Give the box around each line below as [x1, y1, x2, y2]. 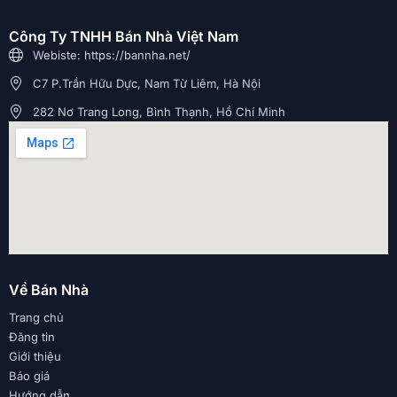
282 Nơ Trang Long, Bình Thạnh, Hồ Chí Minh [33, 104, 285, 119]
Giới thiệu [9, 348, 61, 363]
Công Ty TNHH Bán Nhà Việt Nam [9, 27, 238, 45]
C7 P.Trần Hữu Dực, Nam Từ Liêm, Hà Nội [33, 75, 261, 90]
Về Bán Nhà [9, 280, 89, 299]
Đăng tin [9, 329, 55, 344]
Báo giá [9, 368, 50, 383]
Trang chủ [9, 309, 64, 324]
